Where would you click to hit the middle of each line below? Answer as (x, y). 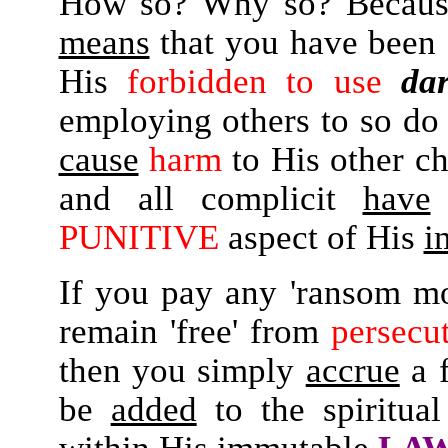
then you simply (182, 370)
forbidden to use (254, 81)
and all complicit (210, 198)
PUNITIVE (138, 237)
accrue (352, 370)
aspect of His (321, 237)
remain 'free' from (194, 331)
